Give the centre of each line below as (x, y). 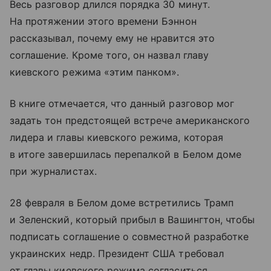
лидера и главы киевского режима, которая (116, 137)
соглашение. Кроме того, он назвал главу (109, 55)
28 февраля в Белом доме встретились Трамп (122, 202)
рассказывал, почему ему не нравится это (112, 38)
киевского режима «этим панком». (95, 72)
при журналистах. (53, 171)
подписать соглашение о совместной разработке (129, 236)
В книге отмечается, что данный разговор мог (122, 103)
